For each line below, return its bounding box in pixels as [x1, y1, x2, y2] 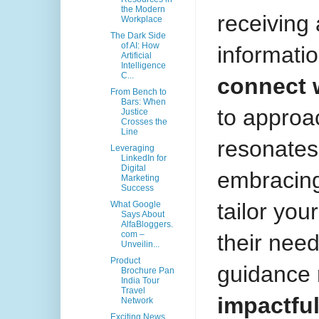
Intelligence [120, 61, 166, 71]
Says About [120, 209, 164, 220]
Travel [120, 286, 145, 296]
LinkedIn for [120, 153, 167, 164]
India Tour [120, 276, 159, 286]
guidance [217, 261, 317, 287]
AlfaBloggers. [120, 219, 173, 230]
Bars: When [120, 97, 166, 108]
